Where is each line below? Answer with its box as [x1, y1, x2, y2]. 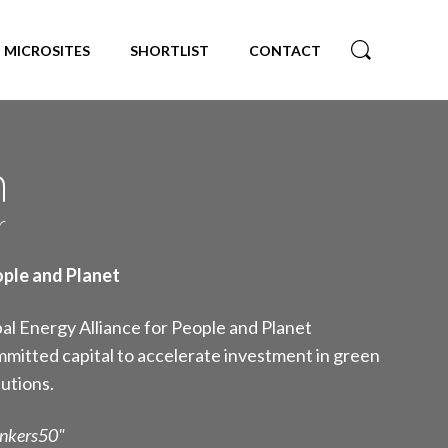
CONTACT [248, 42, 321, 59]
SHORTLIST [129, 42, 209, 59]
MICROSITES [3, 42, 90, 59]
